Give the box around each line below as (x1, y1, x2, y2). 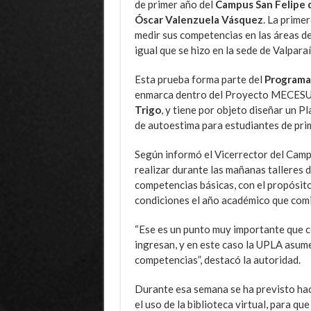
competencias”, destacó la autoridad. (134, 253, 301, 266)
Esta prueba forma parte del (134, 72, 264, 85)
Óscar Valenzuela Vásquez (134, 12, 263, 26)
